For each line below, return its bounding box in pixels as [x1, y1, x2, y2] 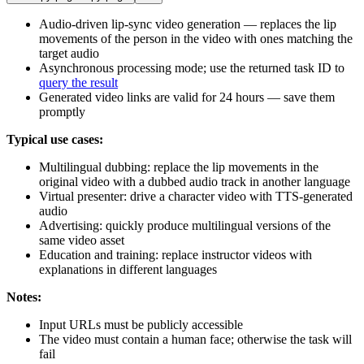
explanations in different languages [39, 262, 217, 277]
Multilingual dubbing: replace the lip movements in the [39, 160, 318, 175]
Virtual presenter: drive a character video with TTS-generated [39, 189, 353, 204]
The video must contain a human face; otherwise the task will [39, 332, 352, 347]
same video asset [39, 233, 124, 248]
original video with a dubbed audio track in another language [39, 175, 350, 189]
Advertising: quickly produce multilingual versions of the [39, 219, 331, 233]
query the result [39, 76, 118, 90]
